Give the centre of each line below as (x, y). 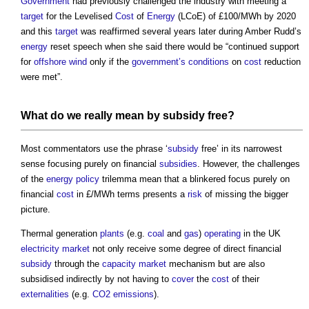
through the (77, 264)
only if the (109, 62)
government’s (159, 62)
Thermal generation (60, 234)
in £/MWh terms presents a (131, 195)
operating (222, 234)
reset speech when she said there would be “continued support (173, 47)
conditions (209, 62)
